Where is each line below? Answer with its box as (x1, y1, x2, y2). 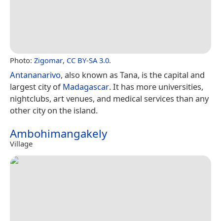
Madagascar (63, 80, 109, 92)
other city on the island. (10, 104, 98, 116)
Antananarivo (10, 69, 61, 80)
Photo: (10, 55, 34, 65)
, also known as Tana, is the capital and (61, 69, 205, 80)
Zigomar (34, 55, 63, 65)
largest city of (10, 80, 63, 92)
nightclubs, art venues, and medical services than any (10, 92, 209, 104)
